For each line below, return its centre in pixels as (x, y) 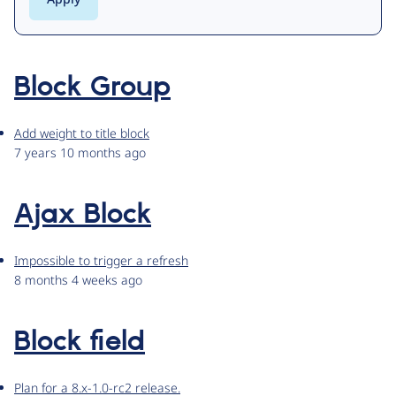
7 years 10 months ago (80, 153)
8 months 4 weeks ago (78, 280)
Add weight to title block (82, 133)
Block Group (92, 88)
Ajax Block (83, 215)
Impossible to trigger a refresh (101, 261)
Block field (80, 343)
